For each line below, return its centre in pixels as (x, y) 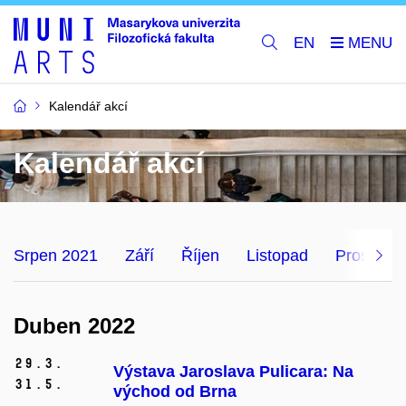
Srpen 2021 (56, 255)
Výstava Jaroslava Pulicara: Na (233, 372)
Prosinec (367, 255)
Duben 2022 (74, 325)
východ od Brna (175, 392)
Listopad (277, 255)
